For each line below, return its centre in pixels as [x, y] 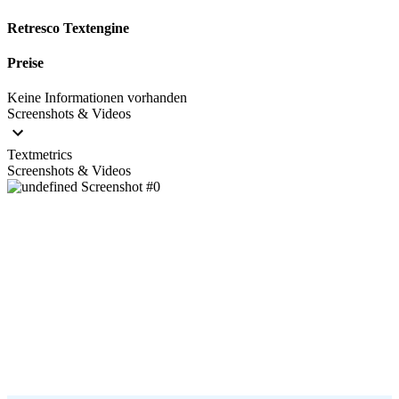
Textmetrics [40, 155]
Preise [25, 63]
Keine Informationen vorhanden [97, 98]
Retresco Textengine [68, 28]
